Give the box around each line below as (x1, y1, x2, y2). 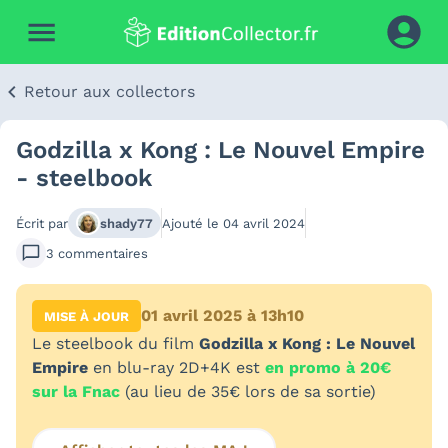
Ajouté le (162, 215, 223, 231)
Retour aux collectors (24, 82, 195, 101)
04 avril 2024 (223, 215, 305, 231)
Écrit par (16, 215, 68, 231)
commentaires (58, 245, 148, 261)
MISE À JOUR (44, 308, 129, 324)
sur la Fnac (32, 382, 120, 401)
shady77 (100, 215, 153, 231)
